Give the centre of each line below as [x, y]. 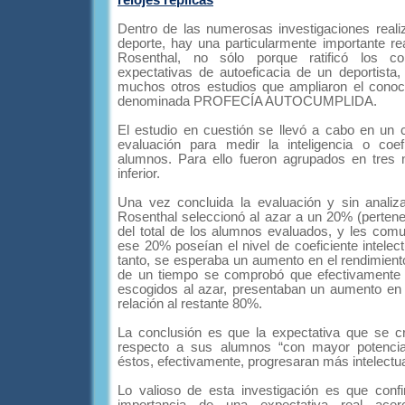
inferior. [139, 174]
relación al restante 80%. [190, 304]
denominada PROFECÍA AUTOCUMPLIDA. [247, 101]
